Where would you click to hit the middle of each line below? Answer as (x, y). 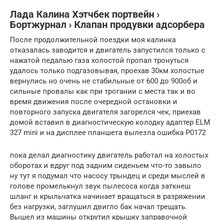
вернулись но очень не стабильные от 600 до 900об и (104, 81)
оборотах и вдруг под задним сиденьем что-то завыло (106, 165)
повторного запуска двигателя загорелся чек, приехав (105, 112)
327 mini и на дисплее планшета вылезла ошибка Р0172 (108, 132)
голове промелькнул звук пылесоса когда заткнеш (100, 186)
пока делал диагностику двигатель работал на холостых (109, 155)
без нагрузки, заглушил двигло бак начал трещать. (98, 206)
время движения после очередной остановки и (94, 101)
